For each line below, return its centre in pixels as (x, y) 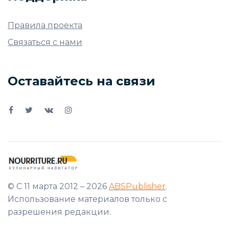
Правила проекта (45, 25)
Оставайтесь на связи (82, 81)
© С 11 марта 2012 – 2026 (58, 187)
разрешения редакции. (59, 212)
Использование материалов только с (87, 199)
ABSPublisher (137, 187)
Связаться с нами (45, 42)
